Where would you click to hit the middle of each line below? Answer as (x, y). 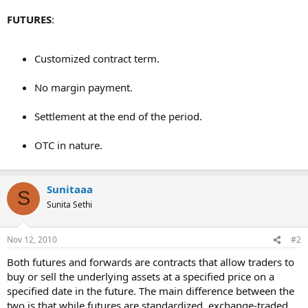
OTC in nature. (68, 145)
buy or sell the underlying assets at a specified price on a (141, 276)
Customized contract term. (97, 58)
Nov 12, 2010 (32, 240)
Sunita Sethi (69, 204)
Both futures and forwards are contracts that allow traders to (151, 262)
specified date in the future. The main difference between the (151, 291)
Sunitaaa (70, 189)
